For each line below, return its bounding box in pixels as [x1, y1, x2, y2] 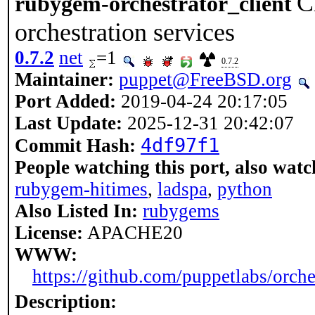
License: [15, 222, 83, 243]
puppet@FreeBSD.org [119, 69, 292, 90]
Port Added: [15, 91, 116, 112]
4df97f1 [141, 134, 219, 156]
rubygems [143, 200, 219, 221]
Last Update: [15, 112, 122, 134]
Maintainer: [15, 69, 114, 90]
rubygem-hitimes [15, 179, 148, 200]
